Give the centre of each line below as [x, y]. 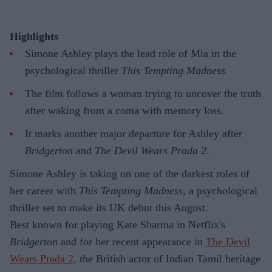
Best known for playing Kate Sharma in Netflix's [117, 225]
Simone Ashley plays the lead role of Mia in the [131, 54]
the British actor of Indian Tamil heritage [168, 259]
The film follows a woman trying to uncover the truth [143, 94]
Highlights [34, 37]
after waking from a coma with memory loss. [124, 111]
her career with [44, 191]
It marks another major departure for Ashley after [134, 134]
